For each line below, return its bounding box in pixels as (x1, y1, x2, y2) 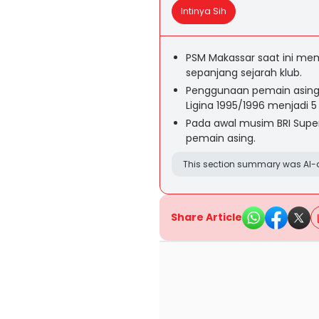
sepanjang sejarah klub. (186, 66, 302, 80)
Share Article (171, 210, 242, 224)
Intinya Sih (181, 5, 226, 17)
